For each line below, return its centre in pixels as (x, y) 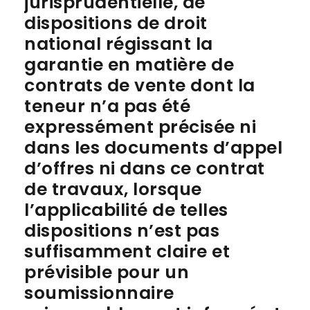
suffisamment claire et (127, 252)
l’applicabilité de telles (126, 210)
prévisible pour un (107, 272)
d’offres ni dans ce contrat (145, 168)
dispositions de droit (116, 23)
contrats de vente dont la (140, 85)
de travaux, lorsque (113, 189)
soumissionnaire (99, 293)
